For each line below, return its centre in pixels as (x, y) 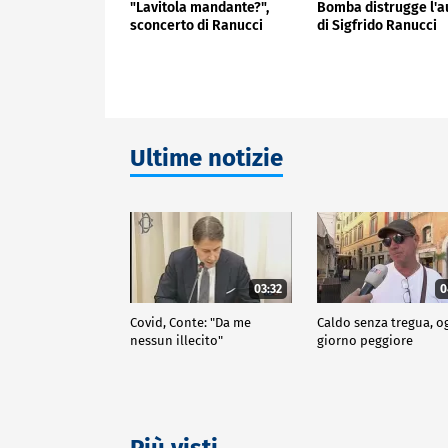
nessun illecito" (176, 340)
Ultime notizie (206, 158)
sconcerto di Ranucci (196, 25)
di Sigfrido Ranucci (377, 25)
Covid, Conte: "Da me (190, 322)
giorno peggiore (365, 340)
